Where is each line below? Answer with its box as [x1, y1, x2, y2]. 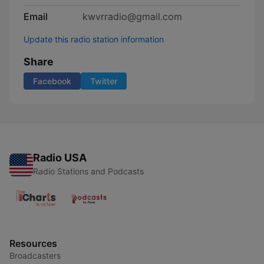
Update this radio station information [24, 34, 164, 44]
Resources [9, 237, 57, 249]
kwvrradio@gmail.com [82, 11, 182, 22]
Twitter [90, 76, 117, 86]
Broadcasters [9, 250, 61, 260]
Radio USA [33, 151, 87, 164]
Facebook [33, 76, 71, 86]
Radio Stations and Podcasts [33, 166, 144, 176]
